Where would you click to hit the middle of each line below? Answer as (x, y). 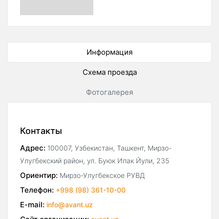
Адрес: (33, 148)
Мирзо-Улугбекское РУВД (102, 175)
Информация (109, 52)
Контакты (41, 131)
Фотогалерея (109, 92)
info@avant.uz (70, 205)
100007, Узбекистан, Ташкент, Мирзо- (109, 148)
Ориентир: (39, 175)
